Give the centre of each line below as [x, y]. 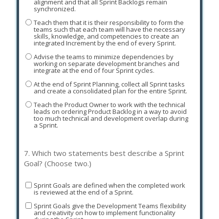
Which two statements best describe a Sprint [108, 153]
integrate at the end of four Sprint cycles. [94, 70]
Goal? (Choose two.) [58, 164]
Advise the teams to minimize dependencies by [103, 56]
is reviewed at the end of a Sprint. [83, 192]
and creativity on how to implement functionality [104, 212]
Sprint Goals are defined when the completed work [109, 185]
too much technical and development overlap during [111, 118]
